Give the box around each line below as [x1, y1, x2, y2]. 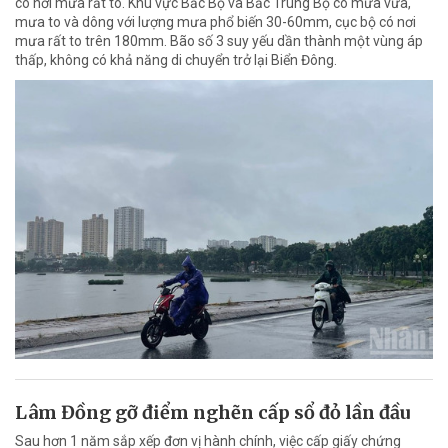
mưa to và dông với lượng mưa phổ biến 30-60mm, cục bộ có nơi [15, 13, 416, 30]
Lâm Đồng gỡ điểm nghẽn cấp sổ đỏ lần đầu [15, 400, 410, 424]
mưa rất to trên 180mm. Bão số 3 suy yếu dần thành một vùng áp [15, 32, 423, 49]
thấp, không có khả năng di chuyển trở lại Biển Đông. [15, 51, 337, 68]
